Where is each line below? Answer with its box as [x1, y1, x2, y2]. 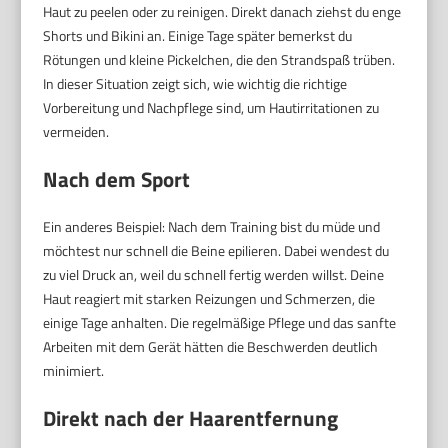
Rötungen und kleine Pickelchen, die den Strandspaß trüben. [43, 48, 396, 70]
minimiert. [43, 359, 105, 381]
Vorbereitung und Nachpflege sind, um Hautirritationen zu [43, 96, 380, 118]
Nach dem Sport [43, 162, 191, 195]
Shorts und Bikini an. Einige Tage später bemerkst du [43, 24, 353, 46]
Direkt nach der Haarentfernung [43, 401, 339, 434]
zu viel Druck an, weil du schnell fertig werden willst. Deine [43, 263, 385, 285]
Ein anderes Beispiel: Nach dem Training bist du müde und [43, 215, 381, 237]
